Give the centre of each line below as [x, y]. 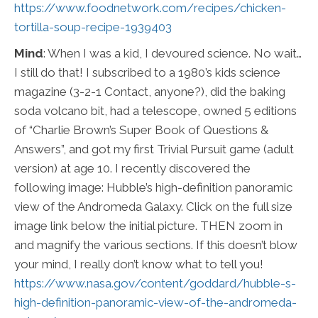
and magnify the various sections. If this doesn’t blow [156, 245]
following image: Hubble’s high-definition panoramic [153, 188]
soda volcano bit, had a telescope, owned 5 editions [155, 111]
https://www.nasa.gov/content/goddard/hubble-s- [155, 284]
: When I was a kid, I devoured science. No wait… [172, 54]
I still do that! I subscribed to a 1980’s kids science [147, 73]
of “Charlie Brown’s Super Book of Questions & [141, 130]
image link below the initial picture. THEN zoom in [148, 226]
